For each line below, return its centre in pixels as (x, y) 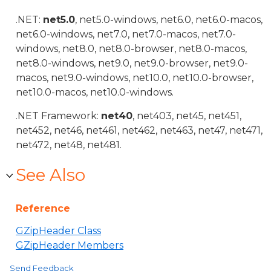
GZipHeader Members (70, 245)
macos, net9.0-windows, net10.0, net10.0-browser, (135, 78)
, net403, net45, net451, (187, 116)
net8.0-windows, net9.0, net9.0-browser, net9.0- (132, 63)
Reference (43, 208)
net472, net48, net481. (69, 145)
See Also (51, 175)
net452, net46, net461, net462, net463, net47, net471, (139, 130)
